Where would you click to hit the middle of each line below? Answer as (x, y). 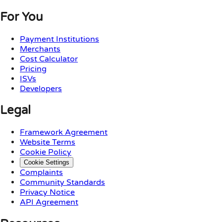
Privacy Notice (47, 193)
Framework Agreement (64, 133)
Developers (41, 88)
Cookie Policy (46, 152)
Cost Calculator (49, 59)
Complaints (41, 173)
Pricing (33, 69)
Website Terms (48, 142)
